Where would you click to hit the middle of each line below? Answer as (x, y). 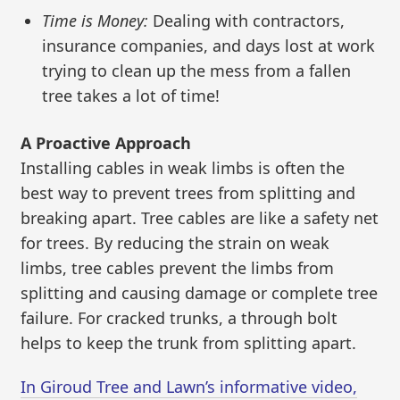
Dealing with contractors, (247, 20)
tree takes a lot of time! (131, 95)
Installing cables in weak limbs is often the (183, 167)
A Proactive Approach (106, 142)
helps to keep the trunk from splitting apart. (189, 342)
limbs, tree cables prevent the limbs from (178, 267)
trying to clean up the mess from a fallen (197, 70)
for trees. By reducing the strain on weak (175, 242)
